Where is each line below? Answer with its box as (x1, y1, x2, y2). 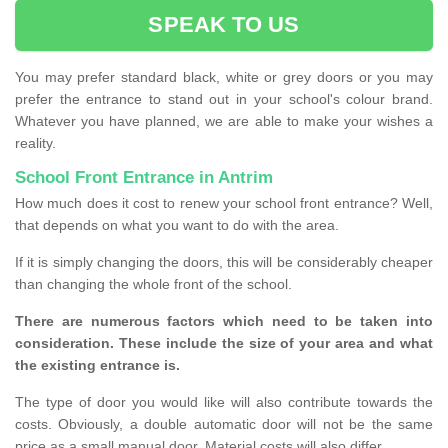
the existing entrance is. (15, 357, 184, 374)
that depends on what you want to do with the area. (15, 217, 339, 234)
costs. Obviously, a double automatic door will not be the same (15, 416, 433, 433)
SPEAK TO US (148, 12, 300, 38)
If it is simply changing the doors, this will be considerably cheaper (15, 254, 433, 271)
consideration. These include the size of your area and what (15, 335, 433, 352)
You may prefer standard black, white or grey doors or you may (15, 69, 433, 86)
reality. (15, 135, 60, 152)
